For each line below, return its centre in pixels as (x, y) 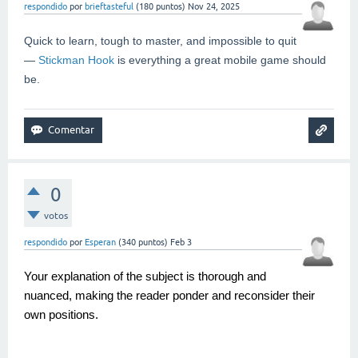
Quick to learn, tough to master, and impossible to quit (160, 41)
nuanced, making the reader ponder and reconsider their (169, 296)
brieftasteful (109, 7)
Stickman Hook (76, 60)
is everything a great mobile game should (220, 60)
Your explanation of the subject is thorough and (145, 277)
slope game (40, 349)
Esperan (100, 243)
